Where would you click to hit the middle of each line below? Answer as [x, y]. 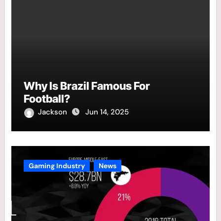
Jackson [53, 112]
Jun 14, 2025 [107, 112]
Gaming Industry [56, 166]
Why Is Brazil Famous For [87, 86]
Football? [47, 99]
